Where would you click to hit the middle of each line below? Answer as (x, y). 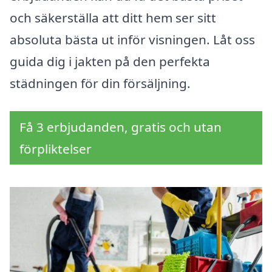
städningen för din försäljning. (100, 83)
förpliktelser (56, 149)
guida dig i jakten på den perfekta (110, 62)
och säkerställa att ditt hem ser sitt (113, 18)
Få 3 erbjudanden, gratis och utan (121, 127)
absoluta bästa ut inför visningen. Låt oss (132, 40)
